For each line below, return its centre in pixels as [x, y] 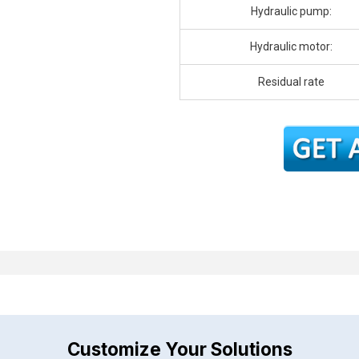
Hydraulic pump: [291, 12]
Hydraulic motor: [291, 47]
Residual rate [291, 82]
